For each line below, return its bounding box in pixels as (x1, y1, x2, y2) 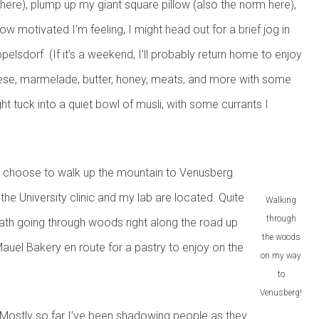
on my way (261, 251, 301, 261)
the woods (261, 232, 300, 243)
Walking (266, 195, 296, 206)
